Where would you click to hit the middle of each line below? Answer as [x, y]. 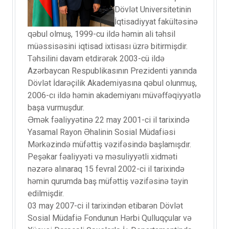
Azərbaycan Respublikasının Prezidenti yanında [112, 71]
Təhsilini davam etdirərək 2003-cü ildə [96, 59]
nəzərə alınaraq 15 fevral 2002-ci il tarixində [106, 169]
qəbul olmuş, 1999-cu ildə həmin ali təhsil [101, 34]
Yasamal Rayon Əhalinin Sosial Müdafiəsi [101, 132]
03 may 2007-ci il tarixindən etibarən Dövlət [105, 206]
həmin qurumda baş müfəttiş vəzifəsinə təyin [108, 181]
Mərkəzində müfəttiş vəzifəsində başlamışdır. [109, 145]
